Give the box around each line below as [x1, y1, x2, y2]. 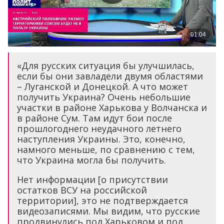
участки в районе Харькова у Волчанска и [17, 101, 207, 114]
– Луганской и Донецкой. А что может [17, 80, 188, 93]
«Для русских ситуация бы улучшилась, [17, 59, 194, 72]
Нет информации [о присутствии [17, 173, 168, 186]
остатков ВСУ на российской [17, 184, 147, 196]
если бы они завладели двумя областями [17, 70, 203, 82]
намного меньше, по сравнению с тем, [17, 143, 195, 156]
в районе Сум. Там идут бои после [17, 112, 172, 124]
